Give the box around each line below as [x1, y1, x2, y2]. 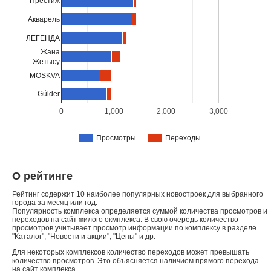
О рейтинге [12, 170, 73, 183]
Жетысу [33, 57, 60, 66]
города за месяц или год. [12, 198, 97, 207]
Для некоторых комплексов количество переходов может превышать [12, 248, 249, 257]
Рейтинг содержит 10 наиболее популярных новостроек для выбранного [12, 190, 263, 199]
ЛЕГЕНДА [26, 33, 60, 42]
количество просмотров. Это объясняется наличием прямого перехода [12, 256, 259, 266]
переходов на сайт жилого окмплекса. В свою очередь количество [12, 215, 238, 224]
